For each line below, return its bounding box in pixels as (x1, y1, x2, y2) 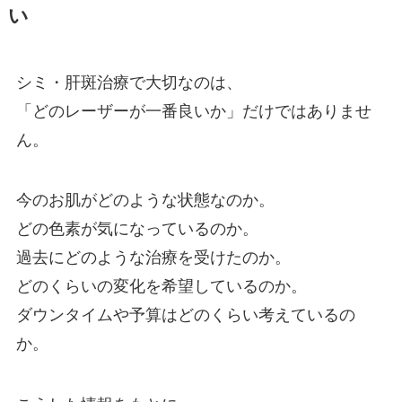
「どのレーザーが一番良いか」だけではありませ (15, 101, 371, 120)
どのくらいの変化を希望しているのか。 (15, 277, 307, 296)
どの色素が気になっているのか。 (15, 220, 258, 239)
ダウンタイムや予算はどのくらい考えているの (15, 306, 355, 325)
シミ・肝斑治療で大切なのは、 (15, 73, 242, 92)
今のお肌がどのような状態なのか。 (15, 191, 275, 210)
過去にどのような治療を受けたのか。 (15, 249, 291, 267)
